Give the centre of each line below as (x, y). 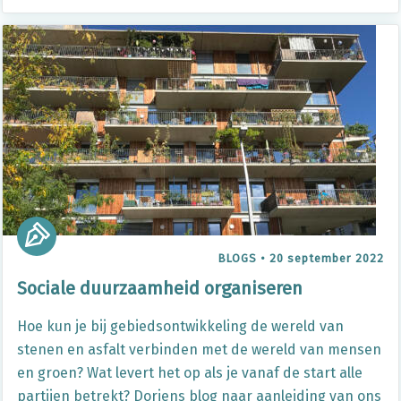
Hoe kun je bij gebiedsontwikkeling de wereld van (180, 326)
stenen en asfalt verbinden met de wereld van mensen (199, 350)
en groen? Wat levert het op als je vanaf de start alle (190, 373)
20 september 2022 (327, 258)
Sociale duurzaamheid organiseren (160, 288)
